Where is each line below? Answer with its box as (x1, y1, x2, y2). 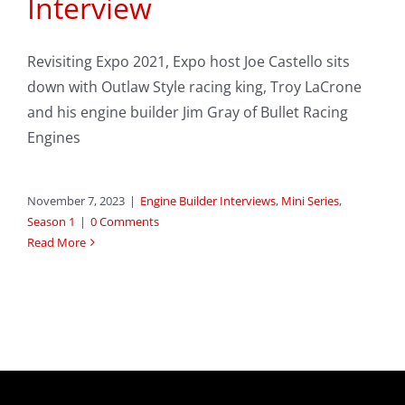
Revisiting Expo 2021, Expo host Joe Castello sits (27, 52, 350, 72)
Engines (27, 127, 80, 148)
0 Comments (90, 213, 159, 231)
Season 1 (27, 213, 75, 231)
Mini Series (281, 193, 339, 210)
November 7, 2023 (27, 193, 125, 210)
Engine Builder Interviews (140, 193, 276, 210)
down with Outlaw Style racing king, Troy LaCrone (27, 77, 362, 98)
